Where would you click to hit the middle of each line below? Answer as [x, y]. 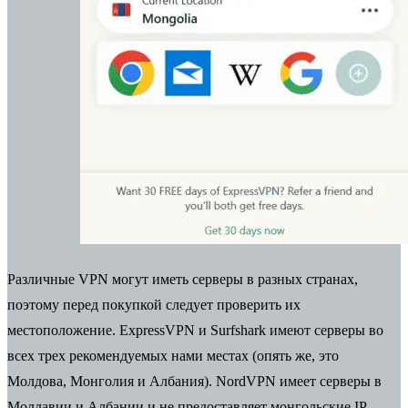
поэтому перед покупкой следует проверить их [154, 304]
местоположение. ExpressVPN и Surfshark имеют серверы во [195, 330]
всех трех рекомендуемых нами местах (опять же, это [173, 355]
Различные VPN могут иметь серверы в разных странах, [183, 279]
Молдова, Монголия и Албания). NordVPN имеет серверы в [194, 381]
